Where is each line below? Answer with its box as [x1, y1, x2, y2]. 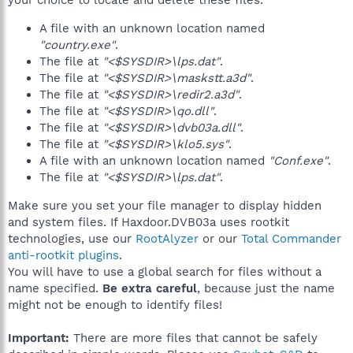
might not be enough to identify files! [8, 298, 222, 312]
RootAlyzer [136, 232, 199, 246]
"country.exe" [39, 38, 115, 52]
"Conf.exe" [269, 154, 328, 168]
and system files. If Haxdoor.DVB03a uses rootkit [8, 215, 289, 229]
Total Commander [241, 232, 341, 246]
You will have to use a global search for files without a [8, 265, 321, 279]
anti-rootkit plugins [8, 248, 119, 262]
